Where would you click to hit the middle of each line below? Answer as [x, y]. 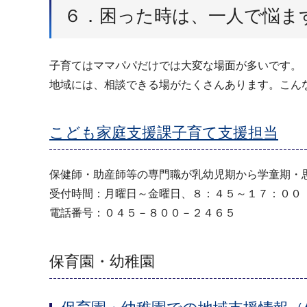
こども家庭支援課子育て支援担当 [164, 133]
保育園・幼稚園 [102, 261]
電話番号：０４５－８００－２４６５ [143, 213]
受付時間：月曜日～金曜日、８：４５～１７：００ [175, 194]
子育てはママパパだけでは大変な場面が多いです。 [175, 66]
